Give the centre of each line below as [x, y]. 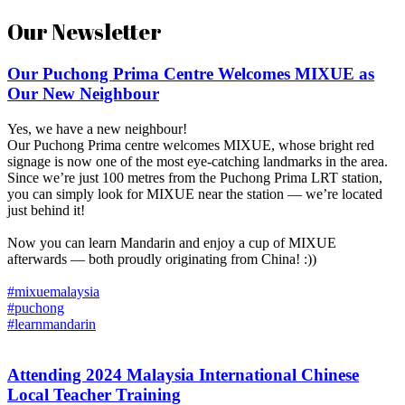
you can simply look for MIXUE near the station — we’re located [195, 193]
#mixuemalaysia [53, 291]
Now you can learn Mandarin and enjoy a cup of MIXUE [172, 242]
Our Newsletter [85, 32]
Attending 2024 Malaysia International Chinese [183, 375]
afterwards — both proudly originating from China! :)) [162, 259]
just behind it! [46, 210]
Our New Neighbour [83, 94]
